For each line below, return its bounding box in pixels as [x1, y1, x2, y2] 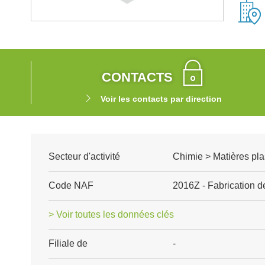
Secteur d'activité [49, 151, 120, 161]
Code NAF [49, 180, 93, 190]
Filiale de [49, 238, 88, 248]
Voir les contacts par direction [100, 94, 222, 104]
